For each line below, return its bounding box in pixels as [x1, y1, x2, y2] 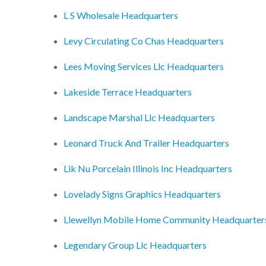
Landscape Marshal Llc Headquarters [64, 112, 215, 123]
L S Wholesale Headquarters [64, 9, 178, 21]
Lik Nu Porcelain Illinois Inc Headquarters [64, 163, 232, 175]
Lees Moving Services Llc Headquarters [64, 61, 224, 72]
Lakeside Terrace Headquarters [64, 86, 192, 98]
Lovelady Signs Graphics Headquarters [64, 188, 221, 200]
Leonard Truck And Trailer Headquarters [64, 137, 229, 149]
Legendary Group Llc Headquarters [64, 239, 207, 251]
